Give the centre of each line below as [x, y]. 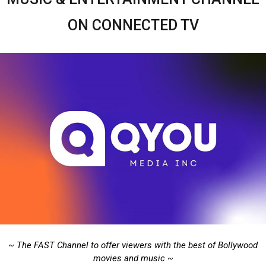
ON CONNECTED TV [133, 25]
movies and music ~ [133, 258]
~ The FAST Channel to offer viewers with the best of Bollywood [133, 245]
